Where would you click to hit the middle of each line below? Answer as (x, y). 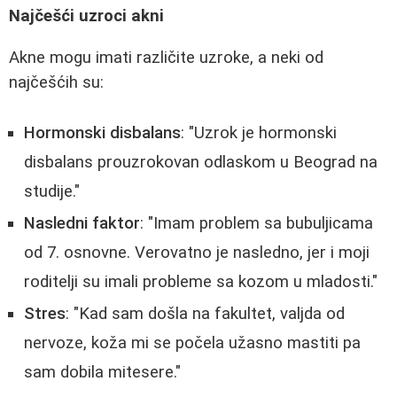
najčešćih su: (56, 82)
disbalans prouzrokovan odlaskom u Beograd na (201, 162)
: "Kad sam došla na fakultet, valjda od (205, 313)
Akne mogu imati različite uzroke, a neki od (166, 57)
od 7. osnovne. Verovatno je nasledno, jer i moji (197, 252)
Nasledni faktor (82, 223)
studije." (52, 191)
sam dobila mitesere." (102, 372)
